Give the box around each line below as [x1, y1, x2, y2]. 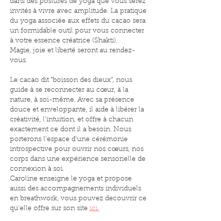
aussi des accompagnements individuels [10, 185, 141, 192]
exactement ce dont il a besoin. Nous [10, 126, 131, 133]
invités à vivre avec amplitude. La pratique [10, 8, 147, 15]
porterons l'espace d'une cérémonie [10, 136, 128, 143]
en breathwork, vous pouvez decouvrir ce [10, 195, 147, 202]
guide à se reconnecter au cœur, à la [10, 87, 128, 94]
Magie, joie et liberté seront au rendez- [10, 47, 135, 54]
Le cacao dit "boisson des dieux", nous [10, 77, 132, 84]
